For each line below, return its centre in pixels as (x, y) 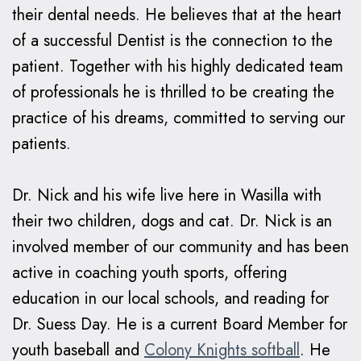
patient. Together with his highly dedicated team (178, 67)
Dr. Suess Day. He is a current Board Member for (180, 325)
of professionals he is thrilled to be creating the (173, 93)
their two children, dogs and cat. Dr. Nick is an (172, 222)
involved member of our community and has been (180, 247)
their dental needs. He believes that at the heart (177, 15)
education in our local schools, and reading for (170, 299)
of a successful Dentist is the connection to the (172, 41)
